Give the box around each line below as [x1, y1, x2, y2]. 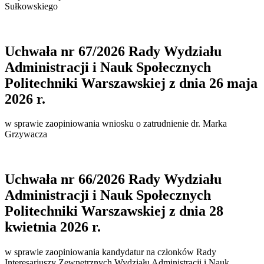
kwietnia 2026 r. [5, 219, 101, 235]
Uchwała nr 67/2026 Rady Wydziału [5, 43, 222, 59]
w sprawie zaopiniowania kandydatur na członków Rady [5, 247, 216, 258]
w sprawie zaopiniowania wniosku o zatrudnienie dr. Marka [5, 118, 227, 129]
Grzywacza [5, 129, 47, 140]
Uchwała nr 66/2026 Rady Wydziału [5, 171, 222, 187]
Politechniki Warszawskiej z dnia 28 [5, 203, 223, 219]
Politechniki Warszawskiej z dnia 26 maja [5, 75, 258, 91]
